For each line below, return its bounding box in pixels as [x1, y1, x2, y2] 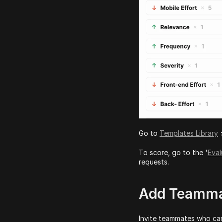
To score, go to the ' [139, 148, 208, 157]
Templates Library [160, 128, 218, 137]
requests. [139, 157, 169, 166]
